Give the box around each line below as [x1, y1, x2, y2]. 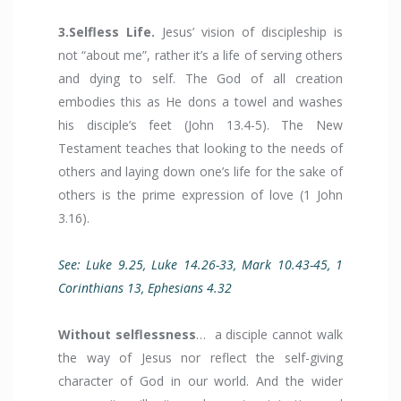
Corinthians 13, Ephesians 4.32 [58, 279, 235, 297]
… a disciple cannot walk [195, 326, 344, 344]
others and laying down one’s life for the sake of [58, 163, 343, 181]
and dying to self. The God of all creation [58, 70, 343, 88]
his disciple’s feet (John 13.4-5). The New [58, 116, 343, 134]
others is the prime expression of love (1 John [58, 186, 343, 204]
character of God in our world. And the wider [58, 372, 343, 390]
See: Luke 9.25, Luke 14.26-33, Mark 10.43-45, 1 [58, 256, 343, 274]
